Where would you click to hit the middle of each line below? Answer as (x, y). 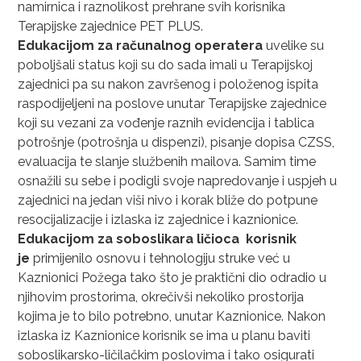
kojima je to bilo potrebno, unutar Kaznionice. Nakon (172, 316)
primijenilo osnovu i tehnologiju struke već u (162, 258)
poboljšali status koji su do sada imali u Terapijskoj (166, 65)
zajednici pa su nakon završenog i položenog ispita (168, 84)
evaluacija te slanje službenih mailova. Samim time (167, 162)
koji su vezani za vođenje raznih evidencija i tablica (166, 123)
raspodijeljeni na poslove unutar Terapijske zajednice (172, 104)
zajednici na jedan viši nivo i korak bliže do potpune (168, 200)
